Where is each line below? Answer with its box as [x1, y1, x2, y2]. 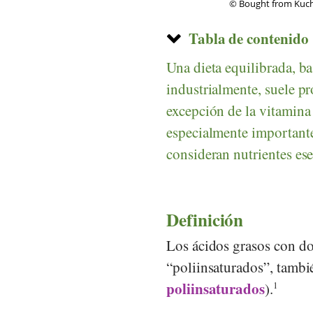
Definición [166, 206, 244, 233]
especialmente [166, 122, 249, 142]
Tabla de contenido [188, 27, 309, 49]
